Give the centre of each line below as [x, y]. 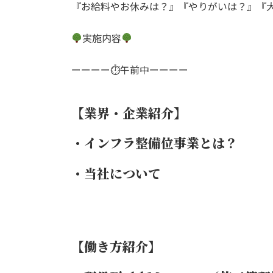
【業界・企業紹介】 [129, 112]
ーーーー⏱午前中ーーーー [130, 69]
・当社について [116, 173]
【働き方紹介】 [116, 246]
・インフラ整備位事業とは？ [154, 143]
